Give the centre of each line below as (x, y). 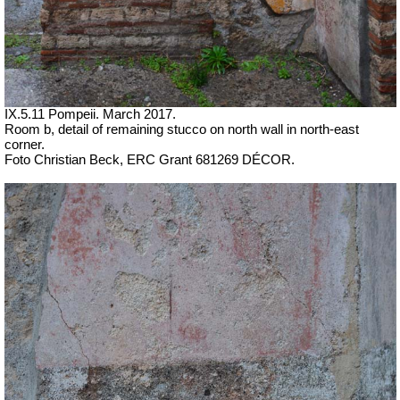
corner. (25, 144)
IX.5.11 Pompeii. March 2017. (90, 114)
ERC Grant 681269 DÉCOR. (211, 159)
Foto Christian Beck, (66, 159)
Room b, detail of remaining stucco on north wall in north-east (182, 129)
